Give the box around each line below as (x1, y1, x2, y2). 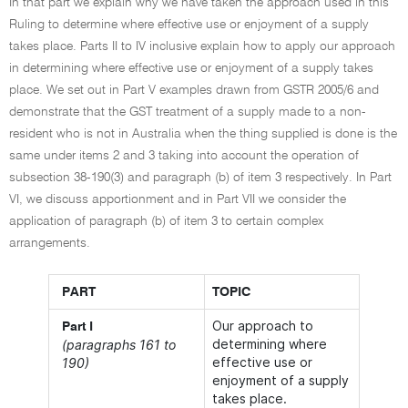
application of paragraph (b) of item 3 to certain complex (9, 215, 323, 228)
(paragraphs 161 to (62, 337, 176, 352)
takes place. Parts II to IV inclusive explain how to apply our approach (9, 40, 395, 53)
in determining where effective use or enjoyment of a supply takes (9, 62, 373, 75)
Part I (62, 321, 93, 333)
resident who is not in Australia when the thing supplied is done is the (9, 127, 397, 140)
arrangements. (9, 237, 90, 250)
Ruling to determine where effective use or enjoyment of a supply (9, 18, 369, 31)
